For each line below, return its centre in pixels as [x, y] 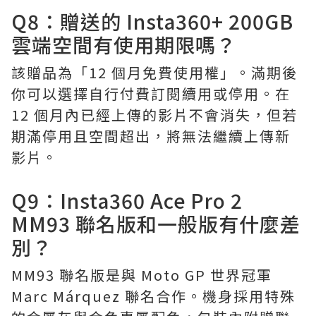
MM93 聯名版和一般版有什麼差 [156, 224]
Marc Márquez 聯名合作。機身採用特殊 [153, 296]
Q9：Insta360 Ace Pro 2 [127, 200]
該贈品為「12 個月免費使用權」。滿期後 [154, 72]
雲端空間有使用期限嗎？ [124, 44]
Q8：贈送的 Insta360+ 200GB [152, 21]
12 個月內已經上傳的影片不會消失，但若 [154, 115]
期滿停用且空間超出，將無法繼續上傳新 [151, 136]
